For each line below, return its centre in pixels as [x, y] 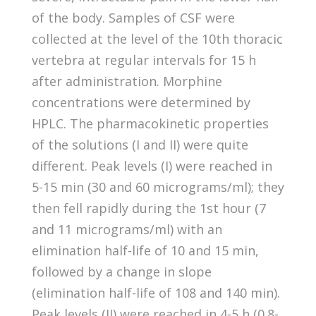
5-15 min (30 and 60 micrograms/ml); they [158, 187]
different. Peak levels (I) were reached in [152, 165]
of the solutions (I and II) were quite [140, 144]
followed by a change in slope [121, 271]
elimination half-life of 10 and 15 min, [145, 250]
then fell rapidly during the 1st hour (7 [148, 208]
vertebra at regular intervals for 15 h [144, 60]
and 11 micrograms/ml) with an [127, 229]
